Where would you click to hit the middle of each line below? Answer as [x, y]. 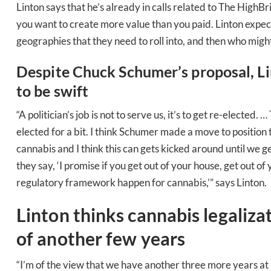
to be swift [53, 90]
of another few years [101, 238]
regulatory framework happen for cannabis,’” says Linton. [142, 182]
